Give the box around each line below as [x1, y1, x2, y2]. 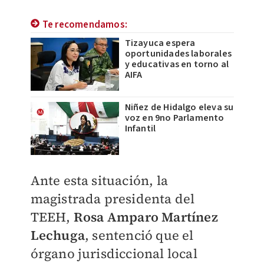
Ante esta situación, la [30, 171, 169, 189]
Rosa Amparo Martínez [73, 208, 218, 226]
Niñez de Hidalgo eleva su [124, 101, 234, 114]
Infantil [124, 122, 156, 135]
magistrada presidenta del [30, 190, 195, 207]
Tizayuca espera [124, 37, 196, 49]
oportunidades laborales [124, 47, 232, 60]
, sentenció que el [84, 226, 194, 244]
